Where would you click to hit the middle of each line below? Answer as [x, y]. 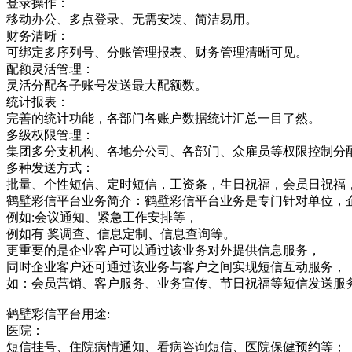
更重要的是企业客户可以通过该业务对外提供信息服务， [163, 250]
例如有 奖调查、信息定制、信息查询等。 [121, 233]
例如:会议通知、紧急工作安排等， [102, 217]
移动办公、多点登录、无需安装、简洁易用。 [132, 19]
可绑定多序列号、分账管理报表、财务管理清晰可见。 [157, 52]
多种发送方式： [50, 167]
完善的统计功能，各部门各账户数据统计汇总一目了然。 [163, 118]
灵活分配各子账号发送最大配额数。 [107, 85]
